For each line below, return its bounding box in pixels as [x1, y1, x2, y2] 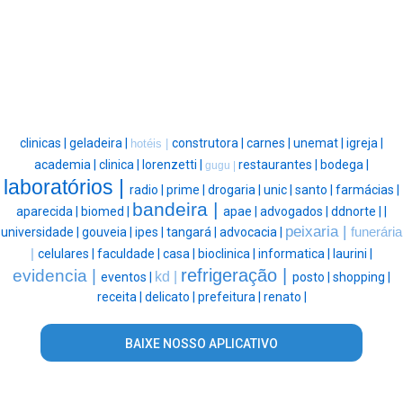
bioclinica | [198, 246, 258, 261]
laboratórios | [4, 175, 130, 199]
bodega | [320, 157, 369, 172]
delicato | [144, 289, 198, 304]
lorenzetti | [142, 157, 205, 172]
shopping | [333, 269, 390, 284]
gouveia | [82, 224, 135, 239]
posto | [292, 269, 333, 284]
